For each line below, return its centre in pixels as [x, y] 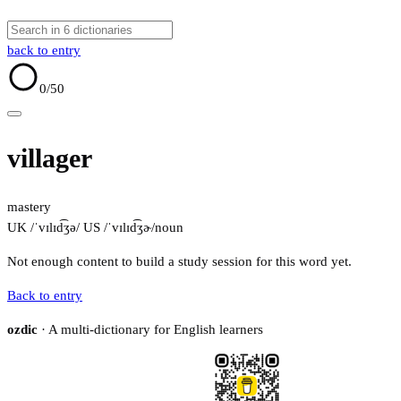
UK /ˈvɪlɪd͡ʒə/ [43, 228]
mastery [29, 207]
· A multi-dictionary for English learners [150, 330]
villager [50, 158]
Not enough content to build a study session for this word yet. [179, 262]
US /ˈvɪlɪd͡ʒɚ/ [117, 228]
